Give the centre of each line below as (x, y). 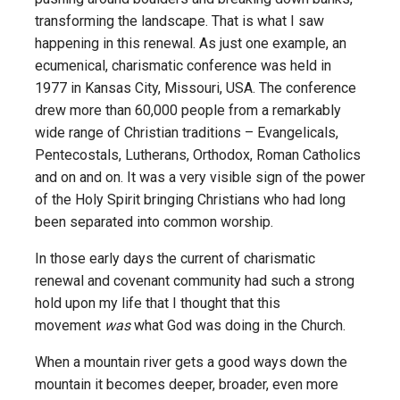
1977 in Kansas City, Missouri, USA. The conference (196, 88)
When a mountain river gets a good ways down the (191, 362)
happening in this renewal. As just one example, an (191, 44)
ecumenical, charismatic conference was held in (183, 66)
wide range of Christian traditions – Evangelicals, (187, 133)
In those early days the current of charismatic (175, 259)
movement (70, 326)
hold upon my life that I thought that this (158, 304)
